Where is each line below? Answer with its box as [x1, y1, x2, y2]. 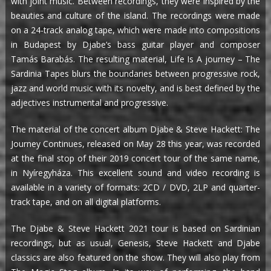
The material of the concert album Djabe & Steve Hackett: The [10, 123, 261, 135]
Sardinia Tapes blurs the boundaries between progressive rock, [10, 68, 261, 80]
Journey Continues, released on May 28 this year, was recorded [10, 138, 261, 150]
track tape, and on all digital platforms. [10, 196, 161, 208]
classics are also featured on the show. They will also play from [10, 252, 261, 264]
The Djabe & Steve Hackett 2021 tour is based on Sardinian [10, 223, 261, 235]
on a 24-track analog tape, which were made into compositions [10, 24, 261, 36]
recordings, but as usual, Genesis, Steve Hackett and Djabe [10, 237, 261, 249]
